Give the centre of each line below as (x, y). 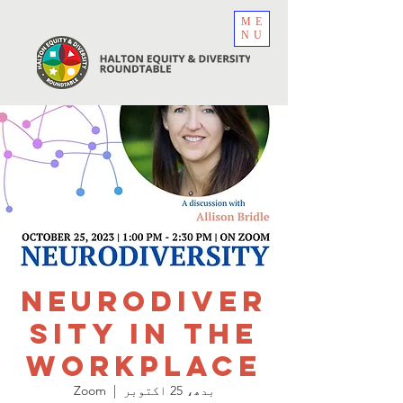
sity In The (144, 334)
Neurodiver (144, 301)
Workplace (144, 366)
